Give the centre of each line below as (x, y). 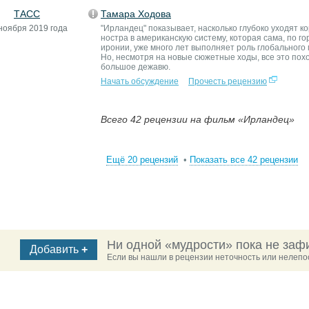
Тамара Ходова (136, 14)
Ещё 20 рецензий (142, 160)
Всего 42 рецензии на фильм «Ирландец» (198, 119)
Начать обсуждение (140, 81)
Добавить (56, 249)
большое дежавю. (136, 67)
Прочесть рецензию (228, 81)
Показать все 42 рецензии (244, 160)
